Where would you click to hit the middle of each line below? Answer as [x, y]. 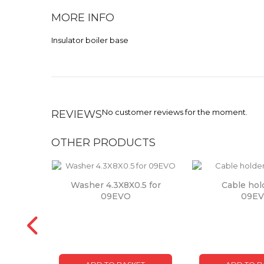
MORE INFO [83, 18]
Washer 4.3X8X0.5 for [115, 185]
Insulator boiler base [90, 40]
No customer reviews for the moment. [175, 112]
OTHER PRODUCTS [103, 143]
